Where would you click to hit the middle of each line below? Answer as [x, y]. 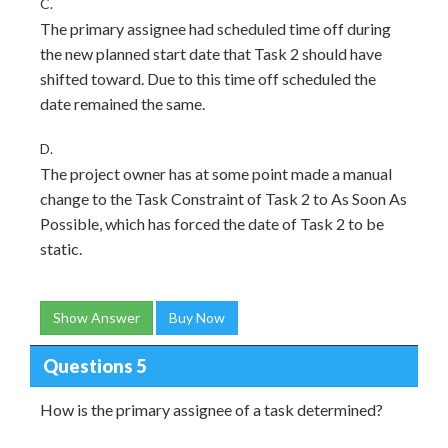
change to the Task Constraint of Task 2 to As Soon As [223, 198]
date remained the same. [122, 103]
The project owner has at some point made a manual [216, 173]
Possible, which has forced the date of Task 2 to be [212, 223]
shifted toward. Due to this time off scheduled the [208, 78]
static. [61, 248]
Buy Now [197, 317]
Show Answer [96, 317]
